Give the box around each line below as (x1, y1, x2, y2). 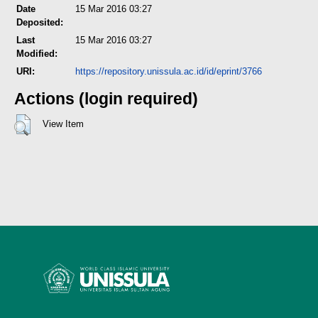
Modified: (16, 48, 57, 59)
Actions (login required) (14, 89, 198, 108)
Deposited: (16, 17, 63, 28)
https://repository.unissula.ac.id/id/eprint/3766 (75, 66, 262, 77)
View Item (42, 119, 84, 130)
